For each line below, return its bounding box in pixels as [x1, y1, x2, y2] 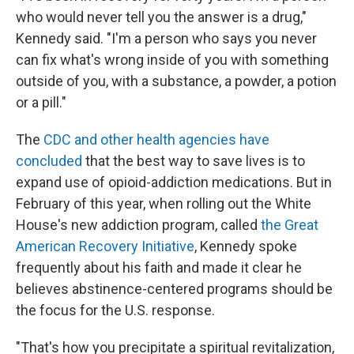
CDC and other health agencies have [43, 130, 269, 148]
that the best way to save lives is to [82, 152, 305, 169]
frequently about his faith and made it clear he [16, 258, 302, 276]
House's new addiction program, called [16, 216, 261, 233]
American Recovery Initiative [16, 237, 194, 254]
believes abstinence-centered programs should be [16, 280, 333, 297]
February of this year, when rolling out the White [16, 194, 311, 212]
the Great [261, 216, 318, 233]
